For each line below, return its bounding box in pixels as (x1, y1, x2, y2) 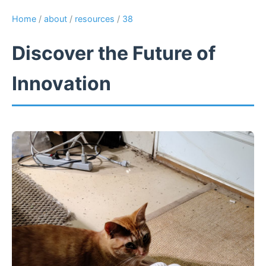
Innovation (12, 72, 111, 96)
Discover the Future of (12, 42, 216, 65)
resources (75, 14, 115, 24)
